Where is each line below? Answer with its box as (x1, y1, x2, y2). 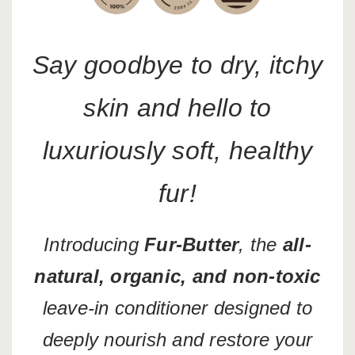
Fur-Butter (144, 233, 239, 255)
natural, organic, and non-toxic (34, 265, 321, 287)
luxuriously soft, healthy (42, 136, 313, 165)
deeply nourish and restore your (42, 328, 313, 350)
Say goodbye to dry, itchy (32, 50, 323, 79)
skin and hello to (83, 93, 272, 122)
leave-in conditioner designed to (42, 296, 313, 319)
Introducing (44, 233, 145, 255)
